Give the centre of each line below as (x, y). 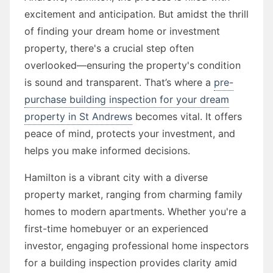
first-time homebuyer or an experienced (116, 228)
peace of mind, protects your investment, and (130, 133)
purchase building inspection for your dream (127, 99)
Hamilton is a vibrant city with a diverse (116, 177)
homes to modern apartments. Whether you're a (135, 211)
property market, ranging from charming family (133, 194)
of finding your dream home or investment (122, 31)
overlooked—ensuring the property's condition (133, 65)
